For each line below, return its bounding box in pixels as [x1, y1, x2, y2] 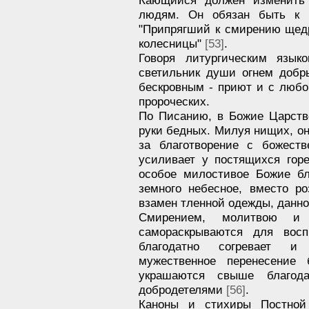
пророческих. [139, 94, 210, 108]
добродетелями [139, 282, 226, 297]
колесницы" [139, 36, 205, 50]
